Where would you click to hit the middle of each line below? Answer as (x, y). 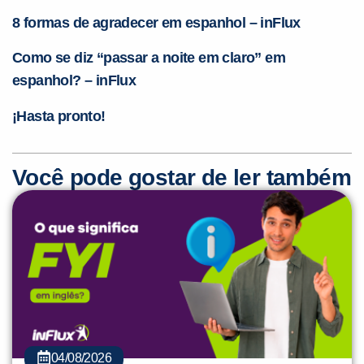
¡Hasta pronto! (59, 117)
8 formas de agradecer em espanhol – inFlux (156, 23)
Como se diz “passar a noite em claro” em (149, 58)
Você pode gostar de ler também (182, 178)
